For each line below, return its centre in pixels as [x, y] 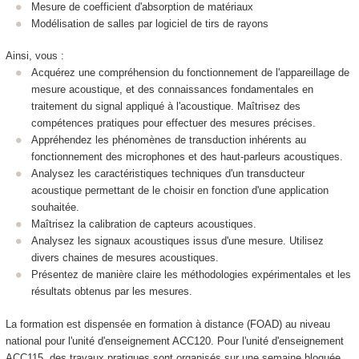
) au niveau [304, 324]
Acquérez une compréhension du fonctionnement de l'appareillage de [190, 73]
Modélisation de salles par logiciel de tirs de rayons [150, 23]
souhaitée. [55, 208]
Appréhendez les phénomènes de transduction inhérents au [169, 140]
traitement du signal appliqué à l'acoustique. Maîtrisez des [166, 107]
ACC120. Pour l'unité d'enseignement [256, 341]
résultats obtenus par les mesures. [112, 292]
